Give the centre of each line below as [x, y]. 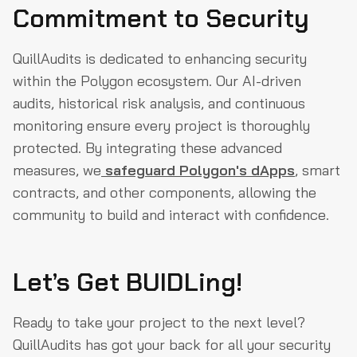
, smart [318, 170]
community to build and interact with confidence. [171, 215]
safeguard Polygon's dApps [198, 170]
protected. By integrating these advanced [147, 148]
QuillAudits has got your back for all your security [172, 345]
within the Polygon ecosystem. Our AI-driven [157, 81]
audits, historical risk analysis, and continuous [159, 103]
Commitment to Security [161, 18]
